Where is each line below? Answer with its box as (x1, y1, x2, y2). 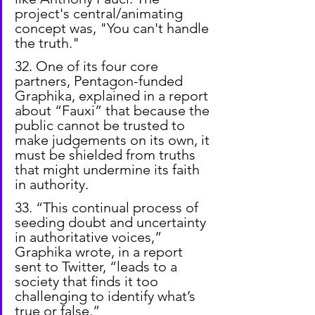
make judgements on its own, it (15, 131, 213, 148)
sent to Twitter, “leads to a (15, 257, 181, 275)
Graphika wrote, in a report (15, 243, 186, 260)
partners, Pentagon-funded (15, 72, 186, 89)
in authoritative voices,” (15, 228, 165, 245)
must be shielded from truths (15, 146, 199, 163)
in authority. (15, 175, 89, 193)
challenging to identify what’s (15, 287, 199, 304)
